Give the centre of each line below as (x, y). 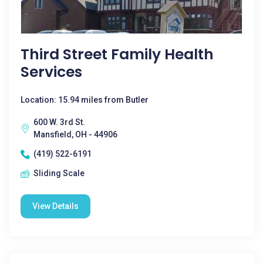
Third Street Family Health (117, 54)
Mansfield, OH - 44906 (75, 134)
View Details (55, 206)
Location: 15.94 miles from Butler (85, 100)
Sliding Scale (59, 173)
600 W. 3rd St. (59, 122)
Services (51, 72)
